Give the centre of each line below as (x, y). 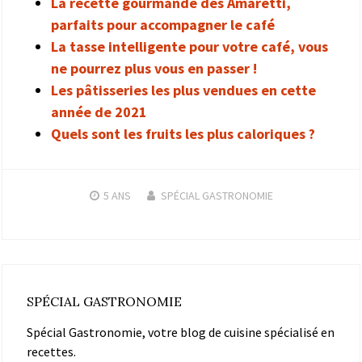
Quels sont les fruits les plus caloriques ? (183, 133)
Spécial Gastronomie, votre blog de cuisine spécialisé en (181, 332)
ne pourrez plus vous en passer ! (154, 68)
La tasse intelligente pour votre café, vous (189, 46)
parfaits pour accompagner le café (163, 24)
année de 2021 (99, 112)
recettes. (51, 351)
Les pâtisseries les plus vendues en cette (183, 90)
